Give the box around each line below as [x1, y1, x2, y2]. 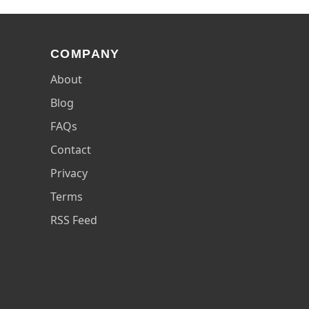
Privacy [50, 166, 88, 181]
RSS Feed [50, 212, 97, 228]
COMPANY [50, 47, 120, 61]
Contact [50, 142, 91, 157]
